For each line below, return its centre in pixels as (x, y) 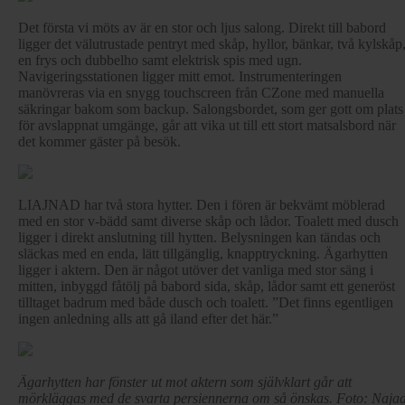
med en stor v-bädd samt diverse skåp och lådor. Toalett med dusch (208, 221)
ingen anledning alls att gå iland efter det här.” (148, 318)
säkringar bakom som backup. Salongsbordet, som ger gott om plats (211, 108)
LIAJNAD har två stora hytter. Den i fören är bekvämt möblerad (202, 204)
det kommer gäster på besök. (99, 141)
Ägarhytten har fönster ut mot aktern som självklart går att (185, 381)
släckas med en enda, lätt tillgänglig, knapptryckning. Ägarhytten (203, 253)
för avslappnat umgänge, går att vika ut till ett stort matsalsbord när (207, 125)
